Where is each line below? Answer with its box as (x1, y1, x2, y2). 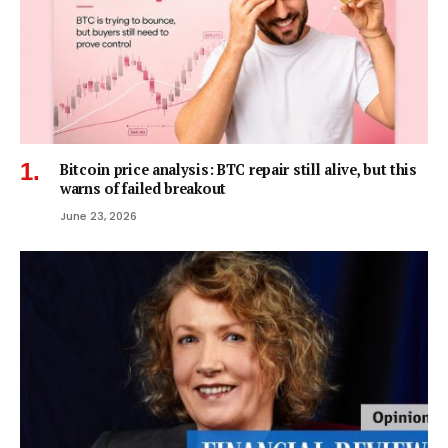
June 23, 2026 (60, 207, 137, 224)
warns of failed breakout (60, 178, 227, 198)
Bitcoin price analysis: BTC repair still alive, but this (60, 159, 417, 179)
